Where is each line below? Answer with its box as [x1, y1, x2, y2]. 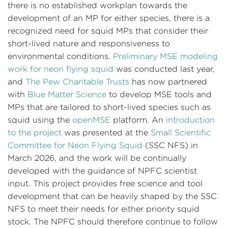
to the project [8, 128, 62, 137]
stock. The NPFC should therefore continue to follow [8, 217, 218, 226]
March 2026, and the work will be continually [8, 154, 186, 162]
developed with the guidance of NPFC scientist [8, 166, 197, 175]
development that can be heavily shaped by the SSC [8, 192, 217, 201]
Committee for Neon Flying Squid [8, 141, 142, 150]
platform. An [110, 116, 166, 124]
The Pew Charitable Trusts [25, 77, 129, 86]
